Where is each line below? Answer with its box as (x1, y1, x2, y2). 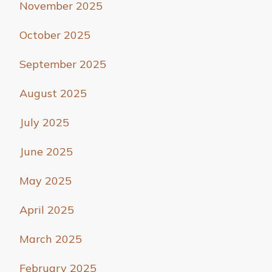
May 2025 (19, 174, 72, 188)
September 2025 (19, 57, 106, 72)
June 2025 (19, 144, 73, 159)
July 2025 (19, 115, 69, 130)
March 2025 (19, 232, 82, 246)
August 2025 (19, 86, 87, 101)
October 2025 (19, 28, 90, 42)
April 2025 (19, 203, 74, 217)
